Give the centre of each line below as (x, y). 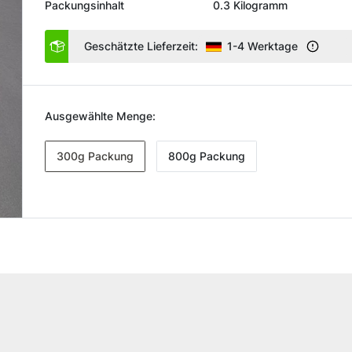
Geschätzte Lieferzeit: (141, 46)
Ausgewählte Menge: (101, 115)
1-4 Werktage (264, 46)
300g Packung (95, 156)
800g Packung (207, 156)
